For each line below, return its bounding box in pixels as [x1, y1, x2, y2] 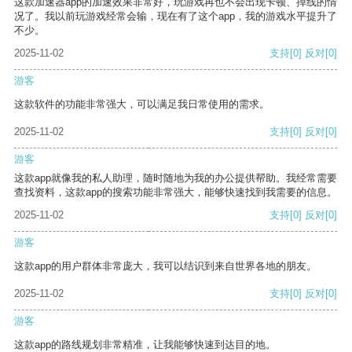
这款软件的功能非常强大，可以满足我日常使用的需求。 [14, 98, 269, 111]
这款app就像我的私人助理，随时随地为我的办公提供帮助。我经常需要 [14, 172, 337, 185]
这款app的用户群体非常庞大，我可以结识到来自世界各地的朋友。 [14, 260, 317, 273]
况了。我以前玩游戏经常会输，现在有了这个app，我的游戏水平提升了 [14, 10, 337, 23]
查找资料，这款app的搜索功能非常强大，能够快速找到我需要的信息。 [14, 186, 337, 199]
